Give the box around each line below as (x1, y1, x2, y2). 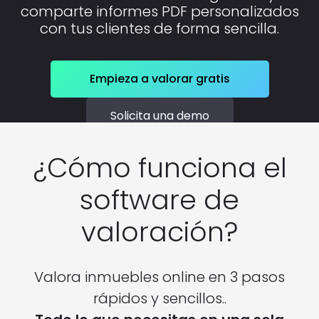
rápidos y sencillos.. (93, 288, 226, 308)
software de (80, 181, 239, 219)
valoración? (81, 213, 238, 251)
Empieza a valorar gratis (89, 70, 230, 88)
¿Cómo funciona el (32, 149, 287, 187)
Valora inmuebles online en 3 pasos (34, 266, 285, 287)
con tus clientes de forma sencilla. (40, 18, 279, 38)
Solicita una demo (110, 108, 209, 125)
